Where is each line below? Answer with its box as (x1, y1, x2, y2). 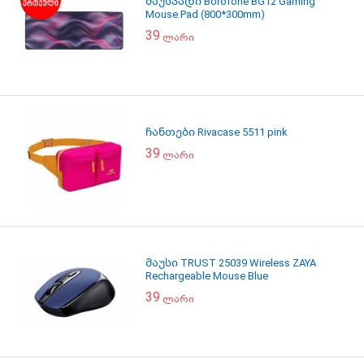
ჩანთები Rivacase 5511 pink (145, 126, 288, 138)
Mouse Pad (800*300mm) (145, 8, 265, 20)
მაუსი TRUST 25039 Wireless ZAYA (145, 257, 316, 269)
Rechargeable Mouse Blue (145, 270, 268, 282)
